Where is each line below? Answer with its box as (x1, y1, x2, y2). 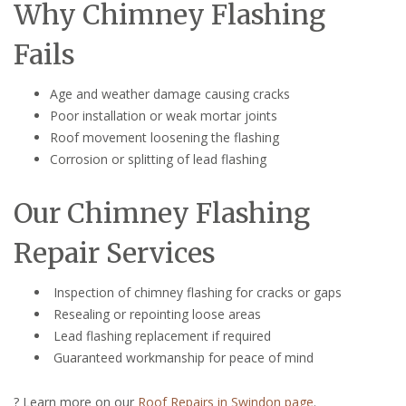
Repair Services (14, 235, 216, 270)
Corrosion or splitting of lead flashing (50, 150, 266, 168)
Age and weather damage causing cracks (50, 84, 290, 102)
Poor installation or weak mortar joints (50, 106, 277, 124)
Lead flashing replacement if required (50, 326, 271, 344)
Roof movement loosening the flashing (50, 128, 279, 146)
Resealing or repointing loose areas (50, 304, 261, 323)
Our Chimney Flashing (14, 195, 310, 230)
